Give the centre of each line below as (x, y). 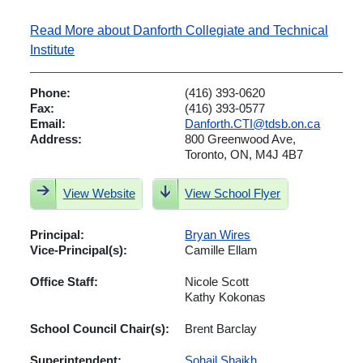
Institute (53, 49)
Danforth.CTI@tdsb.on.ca (253, 123)
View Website (99, 194)
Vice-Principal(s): (79, 250)
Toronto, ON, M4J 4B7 (244, 154)
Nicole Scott (217, 281)
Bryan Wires (218, 234)
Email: (48, 123)
